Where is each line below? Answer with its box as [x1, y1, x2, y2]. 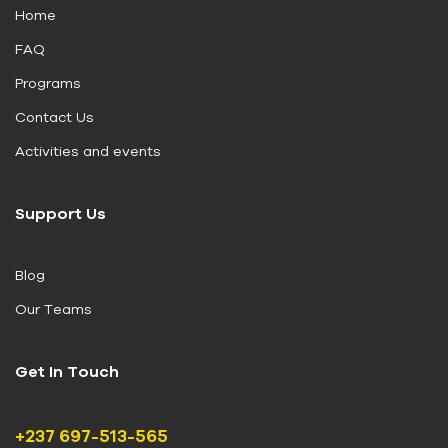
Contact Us [15, 108, 94, 125]
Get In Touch [15, 361, 119, 380]
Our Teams [15, 300, 92, 317]
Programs [15, 74, 81, 91]
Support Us [15, 203, 106, 222]
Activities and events [15, 142, 161, 159]
